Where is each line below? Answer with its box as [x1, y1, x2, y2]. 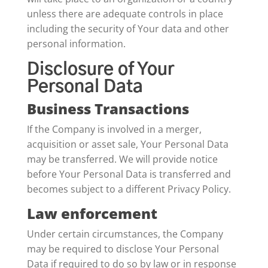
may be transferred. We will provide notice [26, 153, 218, 166]
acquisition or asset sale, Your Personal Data [26, 138, 229, 151]
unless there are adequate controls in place [26, 7, 223, 20]
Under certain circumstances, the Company [26, 227, 223, 240]
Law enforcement [26, 203, 157, 223]
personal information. [26, 37, 126, 50]
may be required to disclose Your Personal [26, 242, 219, 255]
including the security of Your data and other [26, 22, 229, 35]
